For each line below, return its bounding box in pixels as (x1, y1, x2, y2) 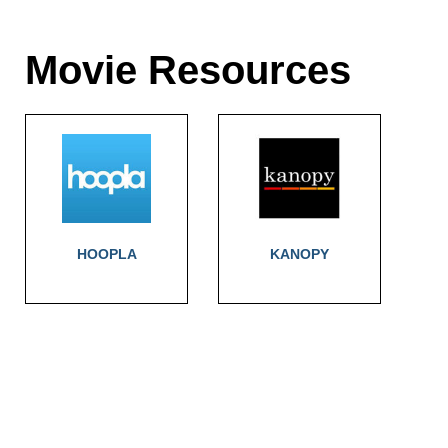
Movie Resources (25, 48, 351, 92)
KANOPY (270, 245, 330, 262)
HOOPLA (76, 245, 137, 262)
